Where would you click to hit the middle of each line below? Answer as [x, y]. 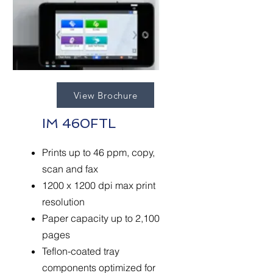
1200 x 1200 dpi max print [99, 185]
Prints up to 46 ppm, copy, [98, 152]
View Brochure [105, 95]
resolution [63, 202]
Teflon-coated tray [81, 251]
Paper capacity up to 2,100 [101, 218]
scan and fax [70, 169]
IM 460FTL [79, 123]
